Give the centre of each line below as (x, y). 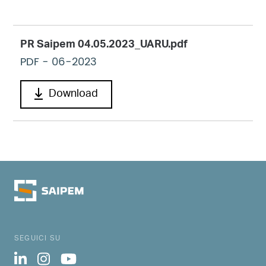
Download (73, 95)
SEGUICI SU (37, 238)
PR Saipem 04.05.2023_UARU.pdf (104, 46)
